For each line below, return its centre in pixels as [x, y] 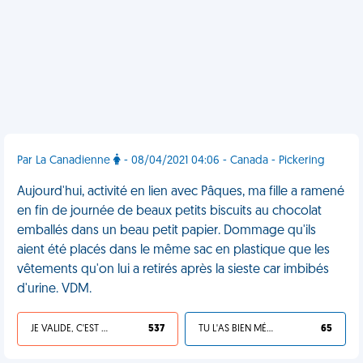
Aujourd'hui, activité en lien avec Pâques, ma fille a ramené [181, 192]
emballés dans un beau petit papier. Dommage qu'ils [167, 231]
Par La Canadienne [65, 161]
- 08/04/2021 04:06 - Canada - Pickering [223, 161]
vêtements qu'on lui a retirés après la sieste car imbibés [173, 270]
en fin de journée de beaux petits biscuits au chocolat [169, 211]
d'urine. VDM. [54, 289]
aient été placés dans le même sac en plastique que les [173, 250]
